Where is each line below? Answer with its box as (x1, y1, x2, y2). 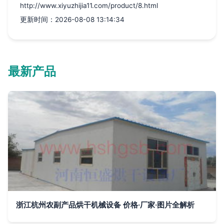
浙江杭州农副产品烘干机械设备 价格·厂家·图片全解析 (16, 200, 194, 210)
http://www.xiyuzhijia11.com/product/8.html (20, 1, 158, 10)
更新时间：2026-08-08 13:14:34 (20, 15, 124, 24)
